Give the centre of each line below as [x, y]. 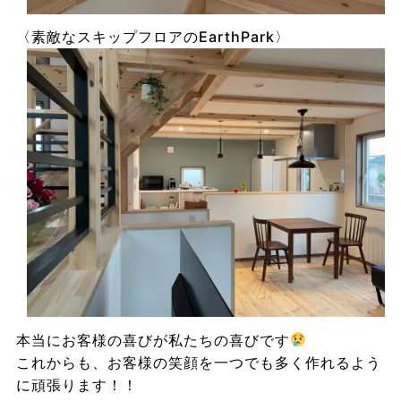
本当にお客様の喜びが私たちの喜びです [153, 340]
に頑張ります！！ [77, 384]
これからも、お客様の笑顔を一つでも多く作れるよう [198, 362]
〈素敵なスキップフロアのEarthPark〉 [153, 37]
